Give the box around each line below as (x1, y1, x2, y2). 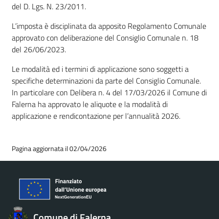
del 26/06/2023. (12, 44, 66, 55)
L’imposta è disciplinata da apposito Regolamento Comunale (12, 20, 206, 32)
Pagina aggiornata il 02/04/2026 (12, 143, 107, 153)
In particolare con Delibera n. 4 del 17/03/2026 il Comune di (12, 87, 207, 98)
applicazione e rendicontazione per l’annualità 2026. (12, 110, 180, 122)
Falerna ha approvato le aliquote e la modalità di (12, 98, 168, 110)
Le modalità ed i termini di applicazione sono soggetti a (12, 63, 189, 75)
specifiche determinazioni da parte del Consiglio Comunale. (12, 75, 201, 87)
